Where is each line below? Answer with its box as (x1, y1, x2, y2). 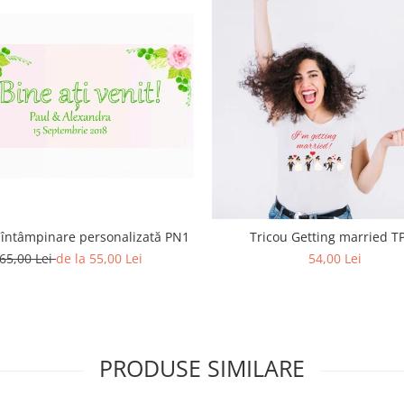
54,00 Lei (308, 250, 362, 267)
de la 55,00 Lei (56, 249, 142, 267)
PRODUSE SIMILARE (99, 353, 305, 383)
